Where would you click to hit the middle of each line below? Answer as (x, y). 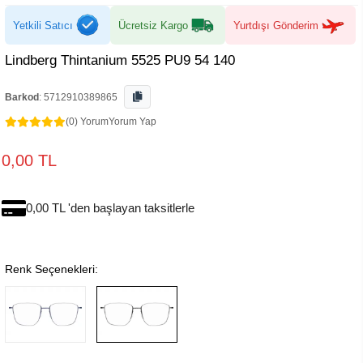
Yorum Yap (132, 122)
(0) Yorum (87, 122)
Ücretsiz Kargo (153, 25)
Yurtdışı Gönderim (276, 25)
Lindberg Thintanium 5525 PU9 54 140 (120, 60)
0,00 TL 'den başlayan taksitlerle (110, 208)
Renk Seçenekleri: (51, 269)
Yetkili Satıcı (43, 25)
